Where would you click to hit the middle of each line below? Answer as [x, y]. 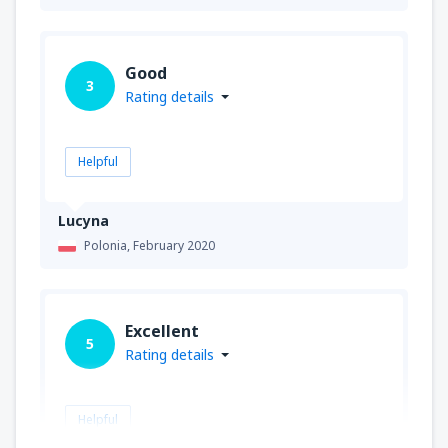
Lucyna [83, 220]
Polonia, [108, 245]
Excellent [162, 330]
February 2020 [174, 245]
